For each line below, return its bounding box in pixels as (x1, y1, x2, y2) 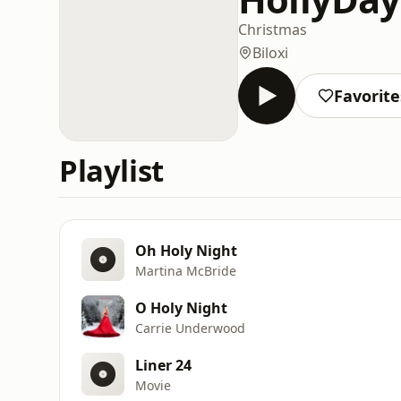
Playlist (59, 150, 164, 191)
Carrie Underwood (135, 319, 245, 337)
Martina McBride (135, 261, 236, 279)
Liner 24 (135, 354, 192, 375)
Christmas (238, 19, 307, 39)
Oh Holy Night (135, 240, 237, 260)
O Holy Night (135, 297, 227, 318)
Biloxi (252, 42, 288, 63)
